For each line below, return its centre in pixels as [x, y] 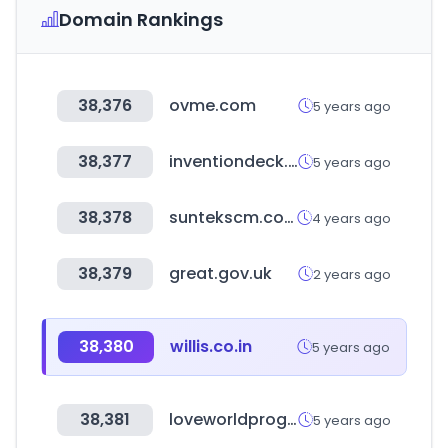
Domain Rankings [141, 19]
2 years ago [352, 274]
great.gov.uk [220, 273]
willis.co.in [211, 346]
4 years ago [351, 218]
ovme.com [212, 105]
